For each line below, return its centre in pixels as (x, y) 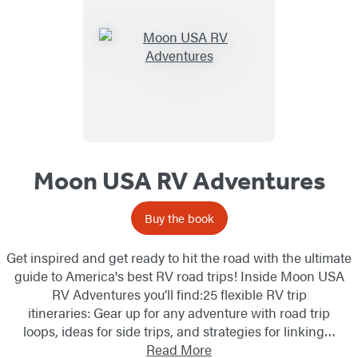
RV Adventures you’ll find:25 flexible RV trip (179, 294)
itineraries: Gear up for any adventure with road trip (179, 313)
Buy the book (179, 218)
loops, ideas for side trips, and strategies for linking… (179, 331)
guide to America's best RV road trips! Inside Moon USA (179, 276)
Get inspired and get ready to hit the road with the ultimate (179, 258)
